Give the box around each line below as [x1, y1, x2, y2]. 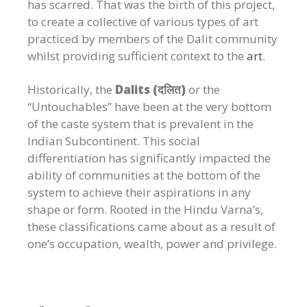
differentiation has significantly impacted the [27, 149, 271, 166]
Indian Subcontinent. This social [27, 132, 200, 149]
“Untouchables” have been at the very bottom [27, 98, 271, 114]
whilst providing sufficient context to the [27, 47, 247, 64]
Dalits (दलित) [115, 81, 188, 97]
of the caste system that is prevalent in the [27, 115, 254, 132]
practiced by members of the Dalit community [27, 30, 278, 47]
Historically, [27, 81, 93, 97]
